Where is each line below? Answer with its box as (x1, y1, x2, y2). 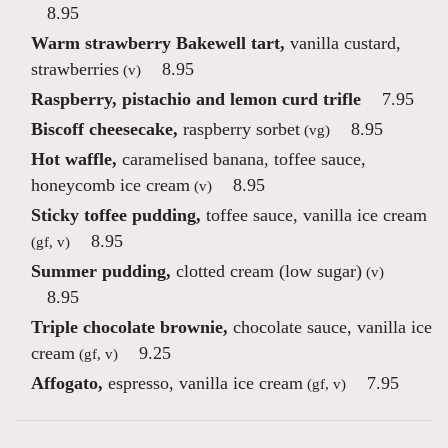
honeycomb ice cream (31, 175, 190, 195)
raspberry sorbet (178, 119, 300, 139)
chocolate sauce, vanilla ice (228, 317, 432, 337)
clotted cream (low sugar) (171, 261, 362, 281)
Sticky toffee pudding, (31, 205, 201, 225)
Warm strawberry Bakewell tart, (31, 33, 285, 53)
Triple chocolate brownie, (31, 317, 228, 337)
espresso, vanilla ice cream (103, 373, 303, 393)
